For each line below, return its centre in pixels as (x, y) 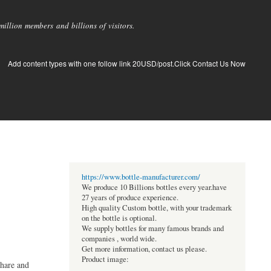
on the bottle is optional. (119, 218)
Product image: (105, 260)
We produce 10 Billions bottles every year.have (154, 188)
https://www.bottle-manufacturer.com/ (141, 177)
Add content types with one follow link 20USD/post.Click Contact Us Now (127, 63)
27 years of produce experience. (130, 198)
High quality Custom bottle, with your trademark (156, 208)
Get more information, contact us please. (144, 249)
